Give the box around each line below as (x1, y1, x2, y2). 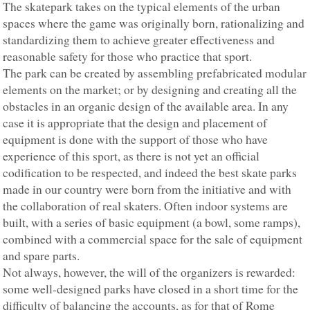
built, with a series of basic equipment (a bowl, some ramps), (3, 215, 301, 231)
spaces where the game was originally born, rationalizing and (3, 15, 305, 32)
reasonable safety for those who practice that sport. (3, 48, 253, 65)
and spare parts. (3, 248, 80, 264)
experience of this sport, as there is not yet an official (3, 148, 260, 165)
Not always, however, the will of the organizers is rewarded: (3, 264, 296, 281)
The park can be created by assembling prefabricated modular (3, 65, 307, 82)
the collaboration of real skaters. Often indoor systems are (3, 198, 289, 215)
